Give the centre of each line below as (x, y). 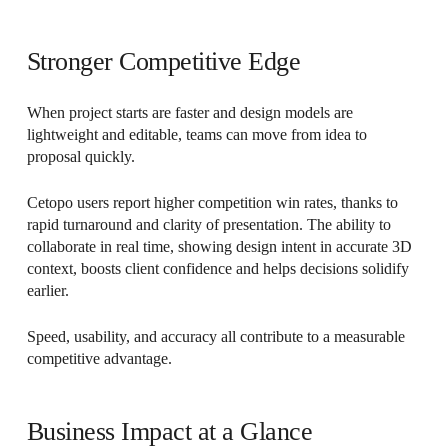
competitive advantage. (99, 358)
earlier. (47, 290)
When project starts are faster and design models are (189, 112)
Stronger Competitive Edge (163, 61)
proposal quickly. (80, 156)
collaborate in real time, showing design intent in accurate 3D (219, 246)
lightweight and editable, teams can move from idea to (196, 134)
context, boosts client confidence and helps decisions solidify (217, 268)
